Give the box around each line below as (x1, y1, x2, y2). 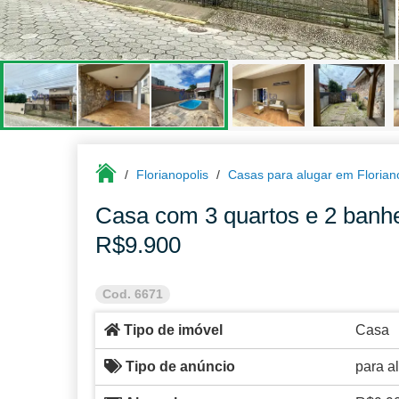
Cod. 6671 (102, 288, 163, 301)
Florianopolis (136, 167, 208, 182)
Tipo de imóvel (120, 322, 223, 338)
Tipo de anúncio (122, 359, 235, 374)
